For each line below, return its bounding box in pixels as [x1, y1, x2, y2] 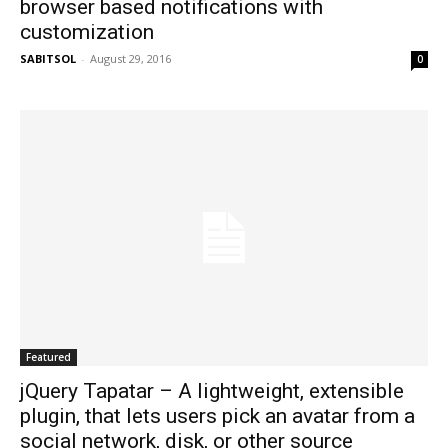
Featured [26, 349, 71, 364]
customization [20, 20, 154, 45]
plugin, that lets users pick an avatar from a [20, 403, 415, 428]
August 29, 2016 [90, 51, 171, 67]
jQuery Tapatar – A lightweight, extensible [20, 378, 404, 403]
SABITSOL [20, 51, 76, 67]
